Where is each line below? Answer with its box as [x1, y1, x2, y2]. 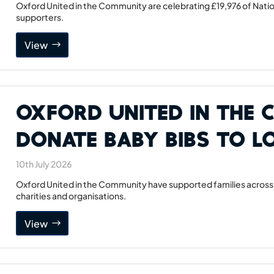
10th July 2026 [16, 158, 72, 169]
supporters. [16, 12, 64, 23]
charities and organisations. [16, 190, 127, 201]
